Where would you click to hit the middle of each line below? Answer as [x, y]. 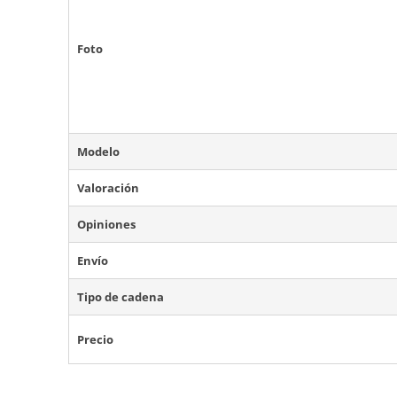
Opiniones [106, 225]
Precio [95, 340]
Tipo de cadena [121, 297]
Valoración [108, 188]
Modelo [98, 152]
